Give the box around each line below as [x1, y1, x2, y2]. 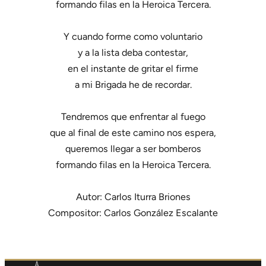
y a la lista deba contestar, [78, 47, 188, 59]
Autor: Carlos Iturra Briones [75, 191, 191, 203]
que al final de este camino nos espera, [50, 127, 216, 139]
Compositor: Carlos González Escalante [48, 207, 218, 219]
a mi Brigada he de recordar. [74, 79, 192, 91]
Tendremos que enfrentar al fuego [61, 111, 205, 123]
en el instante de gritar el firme [68, 63, 198, 75]
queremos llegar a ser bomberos [65, 143, 201, 155]
